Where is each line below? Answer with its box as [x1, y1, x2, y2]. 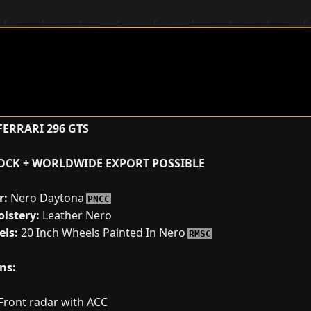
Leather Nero [40, 208, 112, 223]
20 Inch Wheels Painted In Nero [18, 225, 188, 240]
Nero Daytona [8, 190, 87, 205]
